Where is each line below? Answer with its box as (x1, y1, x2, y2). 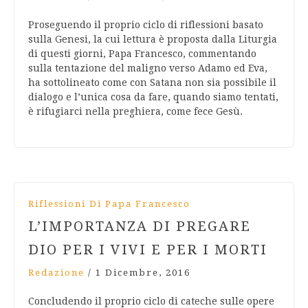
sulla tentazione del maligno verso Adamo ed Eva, (28, 63, 267, 74)
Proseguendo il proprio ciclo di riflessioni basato (28, 19, 263, 31)
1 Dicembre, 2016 (96, 267, 190, 278)
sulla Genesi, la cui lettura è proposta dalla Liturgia (28, 34, 277, 45)
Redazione (28, 267, 85, 278)
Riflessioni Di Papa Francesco (28, 199, 190, 210)
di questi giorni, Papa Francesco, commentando (28, 48, 256, 60)
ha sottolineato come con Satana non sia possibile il (28, 77, 276, 89)
